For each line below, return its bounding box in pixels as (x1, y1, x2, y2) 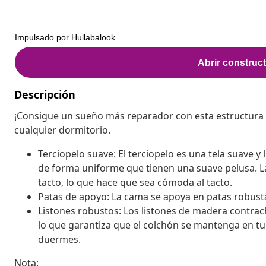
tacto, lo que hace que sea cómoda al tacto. (38, 175, 232, 189)
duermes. (38, 232, 81, 246)
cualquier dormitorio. (14, 123, 110, 137)
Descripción (14, 87, 75, 102)
